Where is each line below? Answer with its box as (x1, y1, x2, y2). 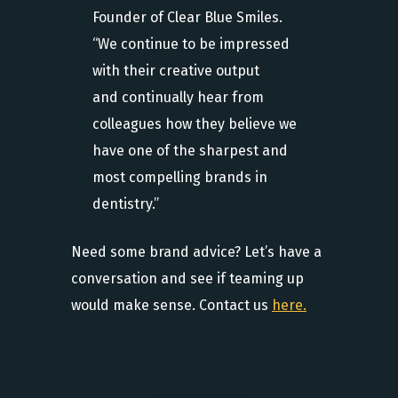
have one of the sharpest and (92, 142, 288, 159)
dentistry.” (92, 195, 159, 212)
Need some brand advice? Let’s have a (71, 243, 322, 260)
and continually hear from (92, 89, 264, 106)
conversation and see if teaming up (71, 270, 304, 287)
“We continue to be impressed (92, 36, 290, 52)
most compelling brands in (92, 169, 267, 186)
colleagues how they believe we (92, 115, 297, 132)
